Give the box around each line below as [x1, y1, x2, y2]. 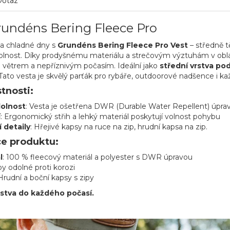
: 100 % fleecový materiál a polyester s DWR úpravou [3, 152, 195, 162]
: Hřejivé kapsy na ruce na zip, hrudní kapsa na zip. [30, 122, 207, 131]
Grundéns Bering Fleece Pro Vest [57, 41, 188, 50]
